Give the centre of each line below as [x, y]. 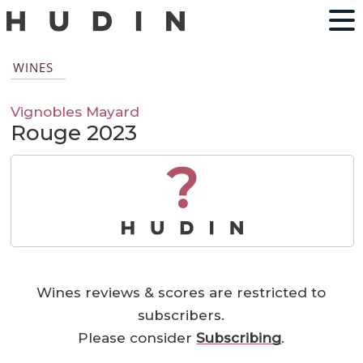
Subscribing [239, 338]
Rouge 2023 [74, 133]
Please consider [137, 338]
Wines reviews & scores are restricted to [181, 293]
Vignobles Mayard [75, 112]
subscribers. [181, 316]
